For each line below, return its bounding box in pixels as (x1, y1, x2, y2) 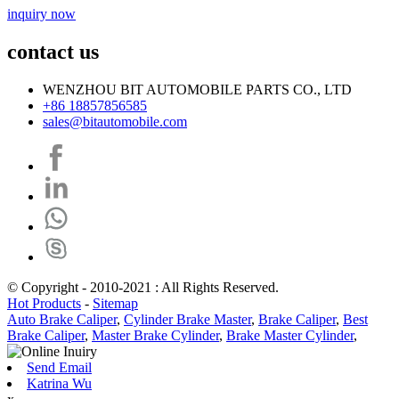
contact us (7, 40, 99, 64)
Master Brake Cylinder (92, 328, 219, 344)
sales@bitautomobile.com (43, 114, 187, 130)
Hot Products (7, 296, 81, 312)
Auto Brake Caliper (7, 312, 117, 328)
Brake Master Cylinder (226, 328, 354, 344)
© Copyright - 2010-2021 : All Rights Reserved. (7, 280, 279, 296)
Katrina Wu (27, 376, 92, 392)
